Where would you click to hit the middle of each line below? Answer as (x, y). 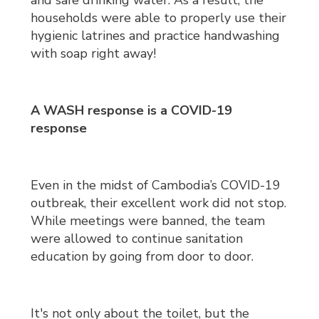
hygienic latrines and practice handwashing (156, 36)
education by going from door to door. (142, 257)
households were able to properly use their (159, 18)
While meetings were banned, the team (148, 221)
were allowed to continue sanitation (137, 239)
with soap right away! (94, 54)
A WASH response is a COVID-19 (132, 111)
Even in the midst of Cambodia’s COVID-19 (156, 185)
